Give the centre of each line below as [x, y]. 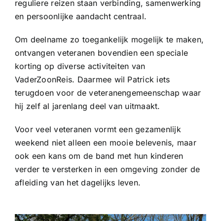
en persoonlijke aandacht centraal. [81, 17]
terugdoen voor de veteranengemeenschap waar [108, 93]
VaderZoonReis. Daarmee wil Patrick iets [92, 80]
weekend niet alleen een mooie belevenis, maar [105, 143]
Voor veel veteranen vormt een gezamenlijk [98, 129]
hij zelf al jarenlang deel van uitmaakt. [87, 106]
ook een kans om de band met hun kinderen [99, 156]
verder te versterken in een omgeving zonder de [107, 169]
